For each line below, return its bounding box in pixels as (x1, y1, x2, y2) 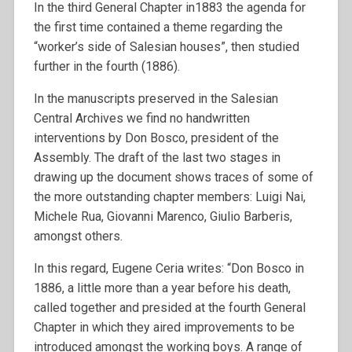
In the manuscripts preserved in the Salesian (33, 91, 278, 107)
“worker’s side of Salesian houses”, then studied (33, 39, 299, 55)
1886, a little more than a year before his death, (33, 280, 291, 296)
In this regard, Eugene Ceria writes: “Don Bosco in (33, 261, 304, 277)
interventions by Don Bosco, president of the (33, 130, 279, 146)
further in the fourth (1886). (33, 59, 180, 75)
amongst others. (33, 229, 123, 244)
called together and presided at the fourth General (33, 300, 306, 316)
